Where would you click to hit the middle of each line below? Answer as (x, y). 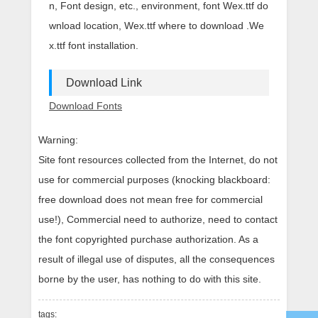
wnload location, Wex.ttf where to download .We (157, 26)
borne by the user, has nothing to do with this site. (150, 279)
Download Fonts (86, 106)
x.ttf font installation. (94, 45)
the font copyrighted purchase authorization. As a (148, 239)
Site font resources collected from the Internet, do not (158, 160)
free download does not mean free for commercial (150, 199)
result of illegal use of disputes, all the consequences (157, 259)
